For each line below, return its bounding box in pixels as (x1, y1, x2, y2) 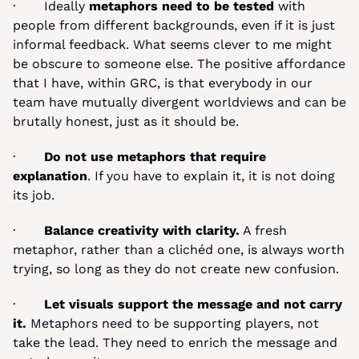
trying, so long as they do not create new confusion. (13, 261, 339, 276)
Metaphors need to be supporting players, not (26, 316, 319, 331)
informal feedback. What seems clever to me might (13, 37, 332, 52)
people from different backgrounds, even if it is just (13, 18, 335, 33)
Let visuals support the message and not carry (44, 296, 342, 312)
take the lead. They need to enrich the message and (13, 335, 337, 350)
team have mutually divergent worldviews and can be (13, 95, 346, 110)
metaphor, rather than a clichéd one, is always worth (13, 242, 345, 257)
